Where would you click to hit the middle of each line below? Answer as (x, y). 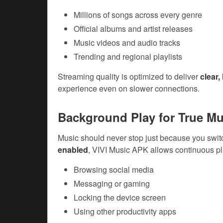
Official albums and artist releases (133, 29)
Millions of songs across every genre (138, 15)
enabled (73, 150)
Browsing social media (114, 170)
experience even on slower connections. (129, 89)
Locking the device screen (120, 198)
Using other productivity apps (125, 212)
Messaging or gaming (112, 184)
